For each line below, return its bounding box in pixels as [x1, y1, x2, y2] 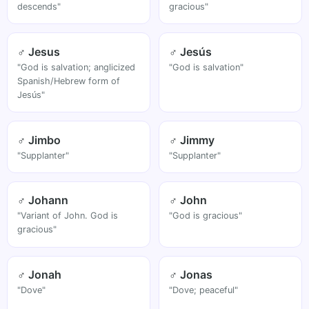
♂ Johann [17, 193, 69, 208]
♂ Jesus [17, 44, 61, 59]
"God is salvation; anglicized [17, 61, 136, 72]
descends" [17, 1, 61, 12]
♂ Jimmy [169, 132, 215, 147]
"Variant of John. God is [17, 210, 119, 221]
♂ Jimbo [17, 132, 61, 147]
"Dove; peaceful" [169, 285, 239, 296]
